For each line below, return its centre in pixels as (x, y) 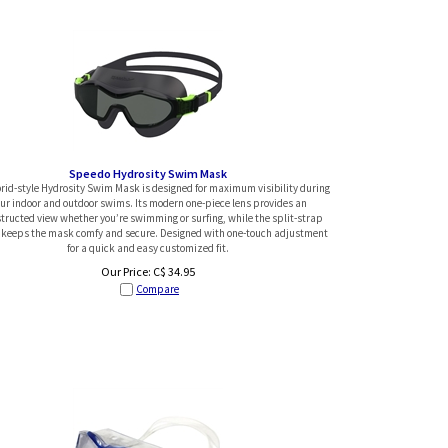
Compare (157, 289)
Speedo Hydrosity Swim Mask (148, 173)
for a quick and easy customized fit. (148, 247)
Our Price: (126, 271)
